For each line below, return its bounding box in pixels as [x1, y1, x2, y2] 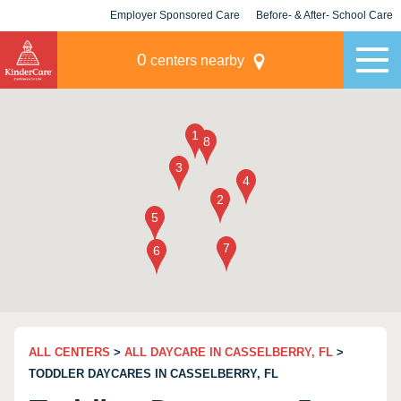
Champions [295, 40, 354, 53]
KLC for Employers [126, 40, 224, 53]
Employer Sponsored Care [110, 9, 240, 21]
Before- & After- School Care [256, 9, 393, 21]
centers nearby [146, 53, 244, 68]
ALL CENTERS [29, 346, 110, 359]
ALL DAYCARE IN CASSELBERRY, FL [124, 346, 333, 359]
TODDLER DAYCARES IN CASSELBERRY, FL [29, 367, 278, 380]
